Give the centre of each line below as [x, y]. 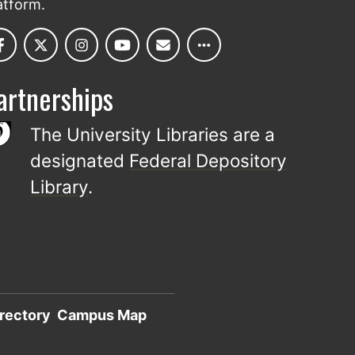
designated [80, 161]
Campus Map [101, 315]
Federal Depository [208, 161]
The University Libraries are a [153, 135]
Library [59, 187]
